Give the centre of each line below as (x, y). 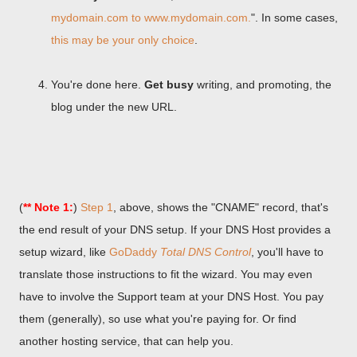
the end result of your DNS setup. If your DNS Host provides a (175, 229)
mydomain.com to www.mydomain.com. (151, 18)
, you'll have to (287, 252)
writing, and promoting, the (263, 84)
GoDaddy (135, 252)
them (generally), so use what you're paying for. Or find (158, 319)
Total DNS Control (206, 252)
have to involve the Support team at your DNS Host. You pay (171, 296)
